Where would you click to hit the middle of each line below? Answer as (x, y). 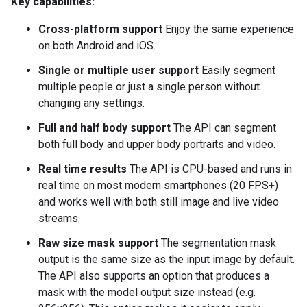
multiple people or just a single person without (149, 86)
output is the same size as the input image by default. (167, 259)
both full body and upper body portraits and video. (157, 144)
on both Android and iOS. (97, 45)
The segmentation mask (217, 243)
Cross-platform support (100, 29)
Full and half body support (105, 127)
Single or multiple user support (119, 70)
